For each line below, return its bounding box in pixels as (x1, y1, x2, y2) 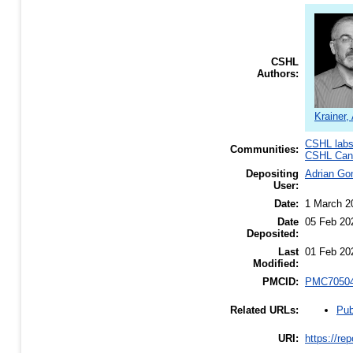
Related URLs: (230, 304, 299, 317)
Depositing (246, 168, 299, 180)
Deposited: (247, 228, 299, 240)
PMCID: (262, 276, 299, 288)
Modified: (253, 258, 299, 270)
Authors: (257, 68, 299, 80)
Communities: (230, 143, 299, 156)
